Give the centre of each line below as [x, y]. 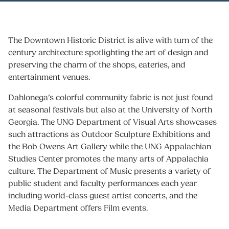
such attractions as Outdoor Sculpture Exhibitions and [109, 134]
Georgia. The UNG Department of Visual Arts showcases [112, 122]
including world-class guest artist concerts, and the [103, 196]
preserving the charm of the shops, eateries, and [97, 65]
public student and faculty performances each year [102, 183]
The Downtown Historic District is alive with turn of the [110, 40]
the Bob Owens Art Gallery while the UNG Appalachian [110, 146]
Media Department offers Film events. [78, 208]
